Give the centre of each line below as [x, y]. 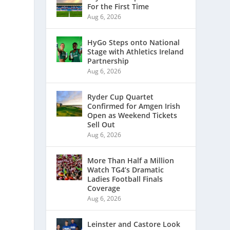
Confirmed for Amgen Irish [134, 106]
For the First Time [118, 7]
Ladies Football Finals [125, 179]
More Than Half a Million [131, 161]
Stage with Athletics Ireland [136, 52]
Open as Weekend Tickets [132, 116]
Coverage [104, 188]
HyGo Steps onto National [134, 43]
